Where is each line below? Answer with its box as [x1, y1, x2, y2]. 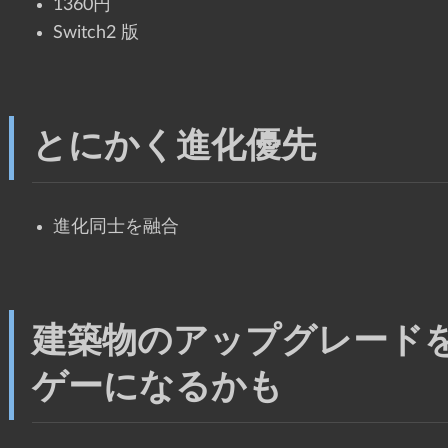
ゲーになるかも [31, 369, 283, 405]
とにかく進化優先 [31, 129, 316, 165]
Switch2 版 [53, 24, 139, 42]
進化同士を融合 [53, 218, 179, 236]
